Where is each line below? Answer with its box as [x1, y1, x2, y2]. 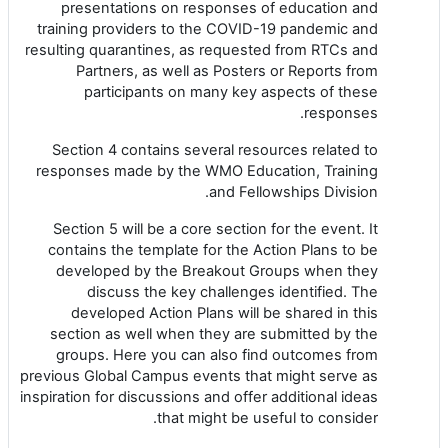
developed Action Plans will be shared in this [71, 303, 378, 322]
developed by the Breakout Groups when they [56, 261, 378, 280]
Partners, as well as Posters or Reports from [76, 61, 378, 80]
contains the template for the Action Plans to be [48, 240, 378, 259]
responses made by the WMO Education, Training [36, 161, 378, 180]
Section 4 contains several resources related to [52, 140, 378, 159]
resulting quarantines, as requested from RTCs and [25, 40, 378, 59]
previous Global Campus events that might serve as [20, 366, 378, 385]
